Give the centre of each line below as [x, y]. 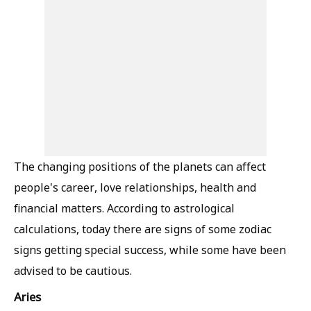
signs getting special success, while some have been [150, 250]
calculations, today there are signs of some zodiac [143, 229]
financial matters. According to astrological [124, 208]
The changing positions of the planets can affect [140, 167]
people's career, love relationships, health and [135, 187]
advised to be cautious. [73, 271]
